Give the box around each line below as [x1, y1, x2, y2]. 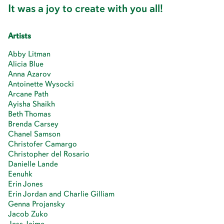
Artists [8, 30, 31, 41]
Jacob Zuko [8, 208, 48, 219]
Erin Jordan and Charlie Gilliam [8, 188, 114, 199]
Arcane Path [8, 88, 48, 99]
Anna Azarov [8, 68, 51, 79]
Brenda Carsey [8, 118, 58, 129]
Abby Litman [8, 48, 50, 59]
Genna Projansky [8, 198, 65, 209]
